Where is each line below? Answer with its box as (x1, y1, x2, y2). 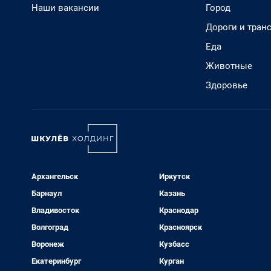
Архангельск (31, 172, 78, 181)
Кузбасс (158, 240, 189, 249)
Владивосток (31, 206, 79, 215)
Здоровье (206, 80, 247, 91)
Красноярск (158, 223, 202, 232)
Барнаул (31, 189, 62, 198)
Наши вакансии (31, 2, 99, 13)
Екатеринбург (31, 256, 81, 266)
